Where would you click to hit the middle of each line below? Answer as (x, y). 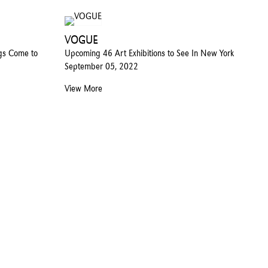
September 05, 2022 (102, 66)
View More (84, 89)
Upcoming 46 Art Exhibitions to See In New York (150, 53)
